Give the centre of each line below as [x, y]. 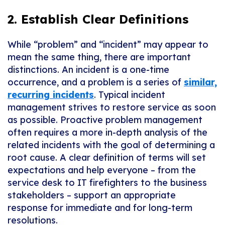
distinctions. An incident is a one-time [88, 70]
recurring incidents [51, 95]
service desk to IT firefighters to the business [107, 183]
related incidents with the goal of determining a [111, 145]
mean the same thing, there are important [99, 57]
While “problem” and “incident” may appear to [108, 45]
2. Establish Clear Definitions [98, 19]
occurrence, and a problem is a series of [96, 82]
